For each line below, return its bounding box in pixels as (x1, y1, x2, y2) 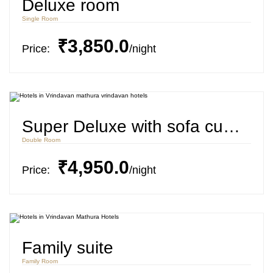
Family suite (22, 238, 113, 257)
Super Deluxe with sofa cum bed (223, 117, 240, 136)
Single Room (22, 15, 58, 22)
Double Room (22, 136, 60, 143)
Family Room (22, 258, 58, 264)
